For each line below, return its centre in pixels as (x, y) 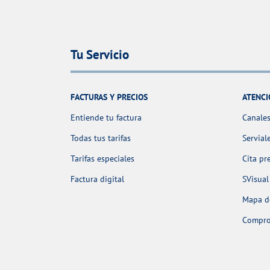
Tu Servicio (100, 55)
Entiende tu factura (106, 117)
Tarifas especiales (102, 158)
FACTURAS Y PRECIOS (109, 97)
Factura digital (97, 179)
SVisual (256, 179)
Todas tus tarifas (101, 138)
